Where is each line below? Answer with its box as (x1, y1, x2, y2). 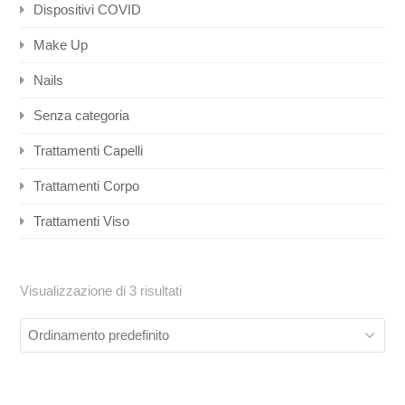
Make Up (33, 37, 89, 53)
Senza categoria (33, 107, 130, 123)
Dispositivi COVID (33, 2, 142, 18)
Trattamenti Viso (33, 212, 130, 229)
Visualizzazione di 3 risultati (20, 283, 183, 299)
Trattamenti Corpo (33, 177, 140, 193)
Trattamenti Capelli (33, 142, 144, 158)
